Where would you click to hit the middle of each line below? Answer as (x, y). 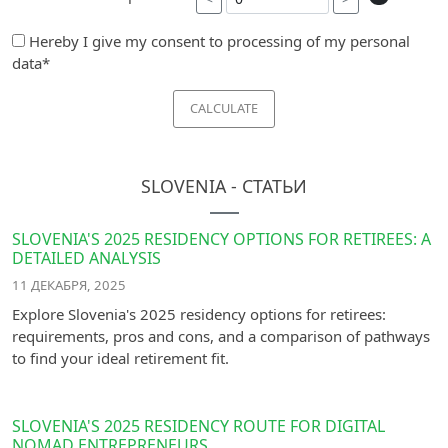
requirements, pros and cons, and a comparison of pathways (221, 335)
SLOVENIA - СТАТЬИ (224, 185)
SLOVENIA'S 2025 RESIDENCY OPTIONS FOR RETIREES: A (221, 238)
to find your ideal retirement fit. (120, 357)
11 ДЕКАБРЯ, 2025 (69, 284)
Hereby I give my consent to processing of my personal (217, 40)
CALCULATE (224, 108)
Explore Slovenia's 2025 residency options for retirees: (199, 313)
